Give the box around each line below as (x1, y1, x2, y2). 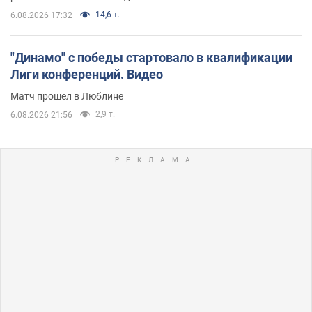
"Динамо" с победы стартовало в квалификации (10, 49, 292, 65)
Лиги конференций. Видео (10, 66, 163, 81)
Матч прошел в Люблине (10, 90, 123, 102)
